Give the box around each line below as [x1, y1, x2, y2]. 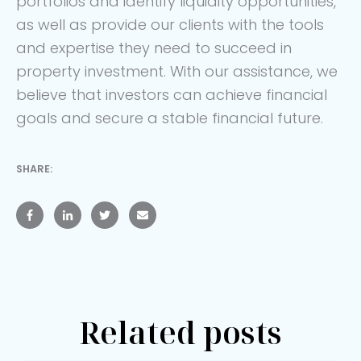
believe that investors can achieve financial [16, 84, 327, 105]
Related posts [79, 310, 282, 353]
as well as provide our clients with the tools [16, 14, 324, 35]
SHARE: [16, 161, 52, 176]
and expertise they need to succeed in [16, 37, 292, 58]
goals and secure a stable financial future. [16, 107, 323, 128]
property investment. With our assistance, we [16, 60, 338, 81]
